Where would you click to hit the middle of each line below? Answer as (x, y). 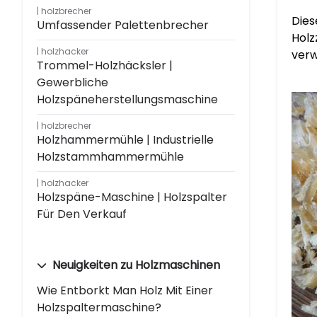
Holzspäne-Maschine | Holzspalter (132, 197)
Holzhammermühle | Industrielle (125, 140)
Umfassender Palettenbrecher (123, 25)
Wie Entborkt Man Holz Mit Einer (125, 290)
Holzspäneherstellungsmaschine (127, 99)
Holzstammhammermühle (110, 157)
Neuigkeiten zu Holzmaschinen (135, 265)
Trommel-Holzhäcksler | (105, 65)
